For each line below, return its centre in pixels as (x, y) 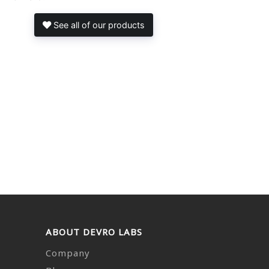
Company (68, 252)
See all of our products (98, 25)
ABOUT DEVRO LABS (94, 231)
